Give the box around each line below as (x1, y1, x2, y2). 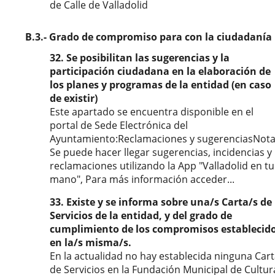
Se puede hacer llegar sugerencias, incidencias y (50, 145, 272, 159)
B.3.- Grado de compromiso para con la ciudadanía (25, 30, 272, 44)
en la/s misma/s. (50, 236, 131, 249)
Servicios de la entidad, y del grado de (50, 209, 232, 222)
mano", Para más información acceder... (50, 172, 234, 186)
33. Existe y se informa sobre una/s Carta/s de (50, 195, 272, 209)
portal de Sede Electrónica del (50, 118, 188, 132)
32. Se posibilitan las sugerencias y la (50, 51, 230, 64)
